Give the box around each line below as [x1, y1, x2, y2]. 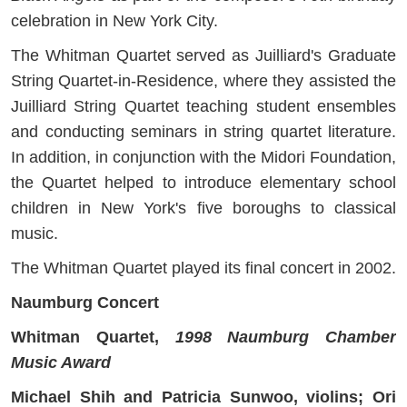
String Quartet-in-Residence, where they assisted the [11, 72, 396, 91]
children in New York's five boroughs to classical [11, 199, 396, 218]
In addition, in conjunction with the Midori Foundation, [11, 148, 396, 167]
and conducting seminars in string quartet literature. [11, 123, 396, 142]
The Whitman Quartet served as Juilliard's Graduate [11, 46, 396, 65]
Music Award [11, 353, 111, 372]
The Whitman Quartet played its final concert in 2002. [11, 259, 396, 278]
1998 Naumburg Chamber [174, 328, 396, 347]
